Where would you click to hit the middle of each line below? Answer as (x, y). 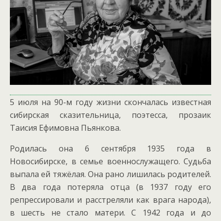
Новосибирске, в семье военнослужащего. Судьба (110, 161)
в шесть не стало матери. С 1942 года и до (110, 213)
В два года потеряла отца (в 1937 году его (110, 187)
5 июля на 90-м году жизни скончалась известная (110, 102)
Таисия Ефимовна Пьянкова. (65, 128)
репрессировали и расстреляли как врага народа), (110, 200)
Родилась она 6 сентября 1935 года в (110, 148)
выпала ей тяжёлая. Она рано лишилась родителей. (110, 174)
